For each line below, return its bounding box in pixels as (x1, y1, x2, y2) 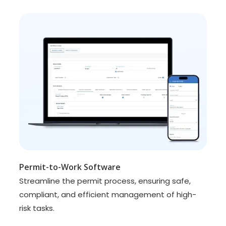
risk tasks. (19, 203, 55, 214)
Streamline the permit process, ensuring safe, (19, 176, 191, 187)
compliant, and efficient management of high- (19, 189, 197, 200)
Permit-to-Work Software (19, 161, 121, 173)
